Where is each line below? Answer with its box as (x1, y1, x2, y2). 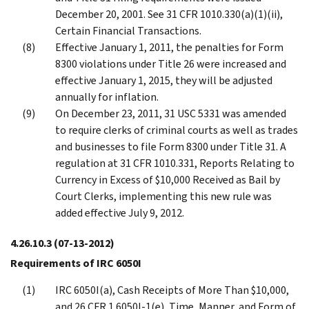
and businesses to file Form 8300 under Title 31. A (55, 139, 286, 154)
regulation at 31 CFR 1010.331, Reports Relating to (55, 155, 295, 170)
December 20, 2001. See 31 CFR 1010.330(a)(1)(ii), (55, 6, 283, 21)
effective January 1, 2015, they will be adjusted (55, 72, 272, 88)
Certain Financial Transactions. (55, 23, 201, 38)
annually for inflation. (55, 89, 159, 104)
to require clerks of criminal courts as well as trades (55, 122, 298, 137)
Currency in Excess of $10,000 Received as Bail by (55, 172, 280, 187)
